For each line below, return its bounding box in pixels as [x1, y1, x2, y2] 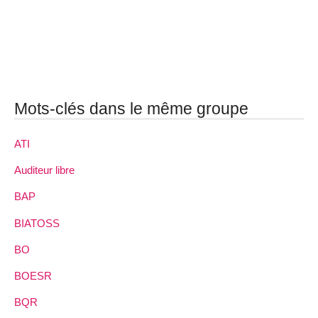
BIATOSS [14, 216, 60, 229]
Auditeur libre [14, 164, 75, 177]
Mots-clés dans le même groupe [14, 99, 248, 118]
